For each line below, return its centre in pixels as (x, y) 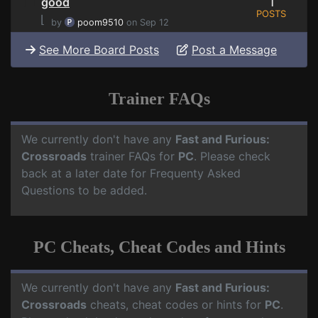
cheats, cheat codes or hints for (176, 305)
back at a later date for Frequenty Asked (131, 174)
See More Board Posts (99, 50)
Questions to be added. (84, 191)
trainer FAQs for (132, 157)
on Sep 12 (146, 23)
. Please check (232, 157)
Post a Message (234, 50)
